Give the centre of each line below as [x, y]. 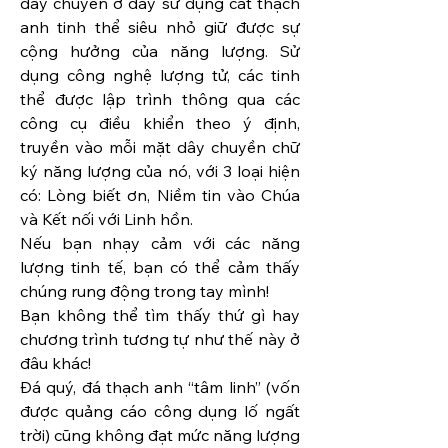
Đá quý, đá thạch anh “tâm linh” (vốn [160, 387]
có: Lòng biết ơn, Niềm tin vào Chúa [160, 195]
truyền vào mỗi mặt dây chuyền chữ [160, 147]
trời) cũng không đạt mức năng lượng [160, 435]
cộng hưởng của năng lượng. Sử [160, 51]
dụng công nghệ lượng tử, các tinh [160, 75]
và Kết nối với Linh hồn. [106, 219]
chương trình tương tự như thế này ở [160, 339]
